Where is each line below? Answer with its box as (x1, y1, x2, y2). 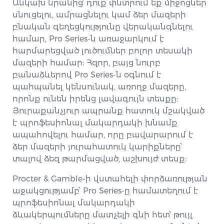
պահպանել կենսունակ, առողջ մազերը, (12, 82, 186, 91)
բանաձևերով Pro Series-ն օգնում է (12, 70, 162, 79)
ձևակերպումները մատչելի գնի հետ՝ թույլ (12, 210, 193, 219)
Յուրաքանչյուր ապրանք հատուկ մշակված (12, 106, 205, 115)
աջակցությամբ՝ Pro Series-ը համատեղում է (12, 186, 199, 195)
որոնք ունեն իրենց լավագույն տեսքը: (12, 94, 178, 103)
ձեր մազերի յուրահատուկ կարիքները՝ (12, 142, 182, 151)
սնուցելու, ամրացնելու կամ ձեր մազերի (12, 10, 186, 19)
